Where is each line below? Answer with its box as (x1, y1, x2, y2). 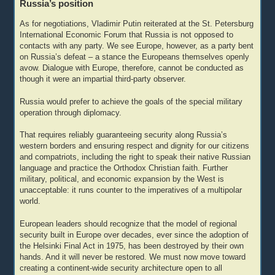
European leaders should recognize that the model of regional (20, 220, 238, 229)
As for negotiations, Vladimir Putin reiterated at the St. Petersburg (20, 19, 254, 28)
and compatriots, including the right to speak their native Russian (20, 153, 251, 162)
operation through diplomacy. (20, 108, 122, 117)
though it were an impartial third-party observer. (20, 74, 187, 83)
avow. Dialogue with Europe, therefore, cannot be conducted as (20, 63, 244, 72)
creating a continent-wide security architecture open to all (20, 264, 223, 273)
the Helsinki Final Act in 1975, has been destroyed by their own (20, 242, 244, 251)
